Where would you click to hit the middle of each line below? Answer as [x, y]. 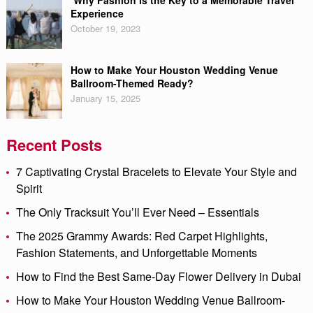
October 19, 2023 [105, 28]
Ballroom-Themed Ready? [132, 83]
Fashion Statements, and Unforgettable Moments [136, 253]
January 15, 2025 [105, 98]
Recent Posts [54, 145]
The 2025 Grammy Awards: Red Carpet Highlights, [141, 236]
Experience [97, 13]
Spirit [29, 188]
